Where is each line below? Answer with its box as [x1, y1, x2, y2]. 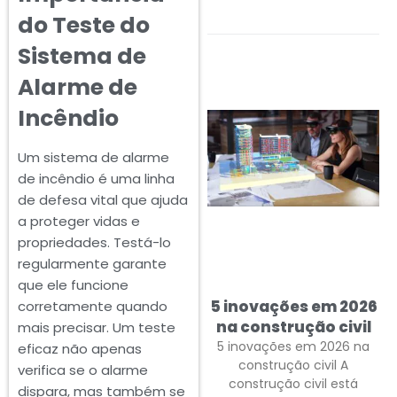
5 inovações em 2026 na [217, 337, 370, 355]
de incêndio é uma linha [18, 168, 175, 188]
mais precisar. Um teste [18, 317, 175, 337]
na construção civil [215, 315, 371, 338]
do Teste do [18, 9, 150, 41]
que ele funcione [18, 275, 128, 294]
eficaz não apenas [18, 339, 142, 358]
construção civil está [229, 374, 358, 393]
